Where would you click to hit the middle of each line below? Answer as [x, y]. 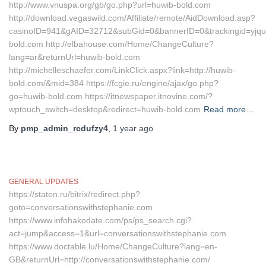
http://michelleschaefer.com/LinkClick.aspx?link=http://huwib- [122, 70]
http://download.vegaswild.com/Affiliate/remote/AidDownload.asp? [132, 18]
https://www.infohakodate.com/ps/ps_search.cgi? [100, 220]
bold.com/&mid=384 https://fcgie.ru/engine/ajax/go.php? [114, 83]
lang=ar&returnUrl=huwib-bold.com [75, 57]
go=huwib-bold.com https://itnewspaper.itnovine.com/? [111, 96]
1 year [125, 128]
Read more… [229, 109]
